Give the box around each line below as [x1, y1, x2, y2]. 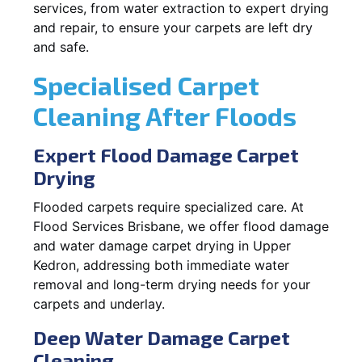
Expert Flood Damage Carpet [33, 142, 299, 166]
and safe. [33, 38, 89, 55]
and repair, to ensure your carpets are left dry [33, 19, 313, 36]
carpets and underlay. [33, 295, 165, 312]
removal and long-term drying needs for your [33, 276, 310, 293]
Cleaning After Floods [33, 99, 297, 131]
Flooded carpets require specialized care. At [33, 198, 304, 215]
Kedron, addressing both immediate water [33, 256, 289, 273]
